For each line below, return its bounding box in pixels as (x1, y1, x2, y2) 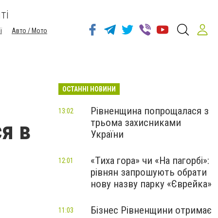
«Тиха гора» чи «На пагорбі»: (91, 155, 209, 166)
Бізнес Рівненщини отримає (91, 204, 212, 216)
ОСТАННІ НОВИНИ (62, 85, 116, 93)
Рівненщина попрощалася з (91, 105, 209, 117)
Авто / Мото (12, 27, 47, 35)
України (91, 128, 124, 140)
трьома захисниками (91, 117, 181, 128)
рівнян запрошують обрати (91, 166, 207, 178)
